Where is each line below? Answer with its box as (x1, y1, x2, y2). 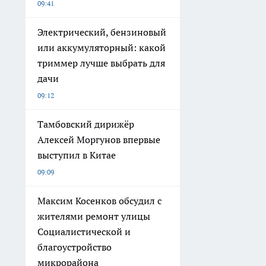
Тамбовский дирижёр (37, 118, 134, 131)
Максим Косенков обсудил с (37, 195, 161, 207)
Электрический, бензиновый (37, 26, 166, 39)
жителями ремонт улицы (37, 210, 150, 223)
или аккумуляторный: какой (37, 42, 166, 54)
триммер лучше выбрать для (37, 57, 165, 69)
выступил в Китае (37, 149, 116, 161)
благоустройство (37, 241, 112, 254)
